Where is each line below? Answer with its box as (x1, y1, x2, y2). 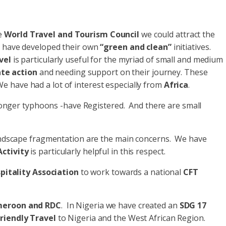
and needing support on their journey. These (37, 67, 208, 78)
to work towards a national (78, 166, 184, 178)
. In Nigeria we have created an (61, 200, 180, 211)
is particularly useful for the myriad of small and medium (11, 54, 223, 65)
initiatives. (171, 41, 211, 52)
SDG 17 (179, 200, 207, 211)
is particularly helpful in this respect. (28, 146, 165, 157)
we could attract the (139, 29, 215, 40)
